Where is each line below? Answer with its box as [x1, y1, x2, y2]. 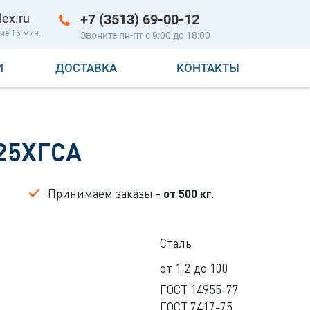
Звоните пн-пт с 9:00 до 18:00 [80, 30, 210, 41]
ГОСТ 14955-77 [159, 282, 239, 297]
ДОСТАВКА [55, 60, 117, 75]
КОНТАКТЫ [176, 60, 239, 75]
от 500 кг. [163, 185, 214, 201]
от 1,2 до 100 [159, 260, 228, 275]
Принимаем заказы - [48, 185, 163, 201]
